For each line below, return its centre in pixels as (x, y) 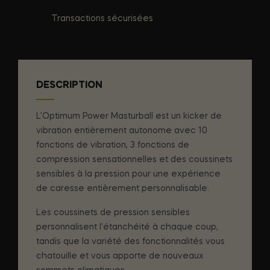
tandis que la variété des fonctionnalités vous (130, 241)
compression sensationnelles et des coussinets (134, 159)
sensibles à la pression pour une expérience (128, 174)
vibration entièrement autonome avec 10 (122, 130)
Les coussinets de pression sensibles (113, 212)
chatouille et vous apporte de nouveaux (120, 256)
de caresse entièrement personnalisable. (123, 188)
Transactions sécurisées (102, 18)
